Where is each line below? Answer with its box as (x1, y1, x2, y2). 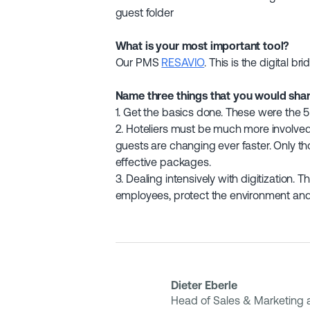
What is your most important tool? (115, 39, 290, 53)
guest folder (115, 6, 174, 19)
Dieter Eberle (170, 279, 237, 292)
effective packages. (115, 156, 211, 169)
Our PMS (115, 56, 162, 69)
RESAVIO (161, 56, 205, 69)
